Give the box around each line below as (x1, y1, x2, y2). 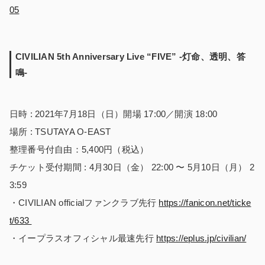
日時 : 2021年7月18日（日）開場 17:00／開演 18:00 (9, 108, 218, 119)
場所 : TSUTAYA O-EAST (9, 126, 111, 137)
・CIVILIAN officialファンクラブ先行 (9, 197, 159, 208)
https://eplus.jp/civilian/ (156, 232, 247, 243)
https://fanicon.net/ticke (159, 197, 251, 208)
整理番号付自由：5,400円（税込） (9, 144, 149, 154)
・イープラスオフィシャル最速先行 (9, 232, 157, 243)
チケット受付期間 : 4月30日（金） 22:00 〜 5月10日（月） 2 (9, 161, 255, 172)
